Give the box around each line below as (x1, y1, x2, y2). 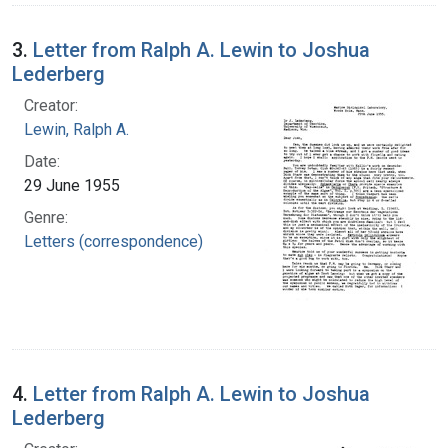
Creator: (24, 95, 78, 115)
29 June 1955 (24, 175, 120, 195)
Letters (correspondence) (24, 231, 203, 251)
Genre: (24, 207, 68, 227)
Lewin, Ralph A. (24, 119, 129, 139)
